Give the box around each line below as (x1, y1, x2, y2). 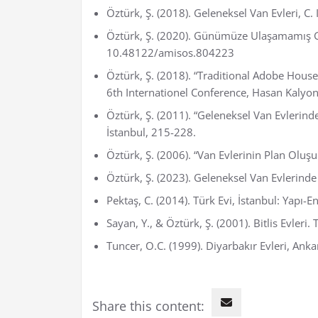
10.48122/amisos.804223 (106, 45, 234, 60)
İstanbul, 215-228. (106, 124, 196, 139)
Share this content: (92, 297, 204, 314)
